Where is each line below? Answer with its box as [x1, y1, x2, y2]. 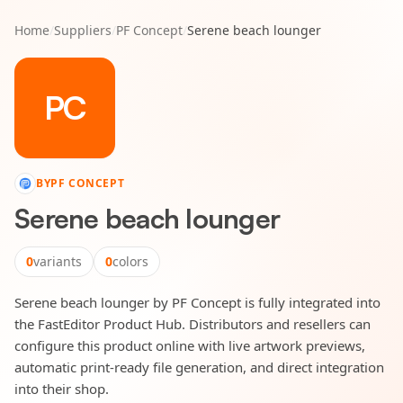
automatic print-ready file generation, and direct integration [14, 358, 384, 376]
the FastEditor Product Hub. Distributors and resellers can [14, 315, 371, 333]
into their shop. [14, 380, 109, 398]
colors [112, 253, 148, 270]
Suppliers [54, 22, 112, 39]
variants [33, 253, 82, 270]
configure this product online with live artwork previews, [14, 336, 365, 354]
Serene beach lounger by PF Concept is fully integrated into [14, 293, 381, 311]
